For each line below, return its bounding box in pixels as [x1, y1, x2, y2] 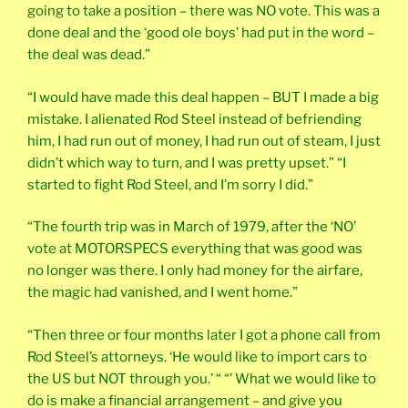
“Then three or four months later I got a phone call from [27, 326, 381, 343]
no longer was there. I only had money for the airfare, [27, 262, 362, 280]
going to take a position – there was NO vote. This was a [27, 3, 380, 20]
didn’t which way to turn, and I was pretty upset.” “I [27, 154, 346, 171]
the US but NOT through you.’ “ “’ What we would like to [27, 370, 376, 387]
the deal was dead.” [27, 46, 150, 64]
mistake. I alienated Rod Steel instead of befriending [27, 110, 362, 127]
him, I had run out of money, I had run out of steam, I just [27, 132, 381, 149]
